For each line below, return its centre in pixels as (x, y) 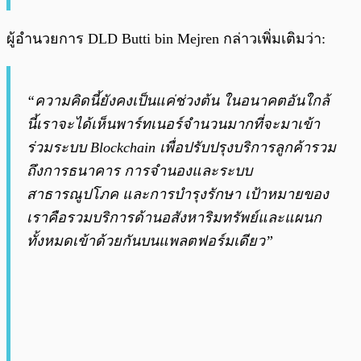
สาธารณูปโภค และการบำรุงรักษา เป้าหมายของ (178, 195)
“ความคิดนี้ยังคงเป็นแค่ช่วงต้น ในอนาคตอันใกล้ (178, 101)
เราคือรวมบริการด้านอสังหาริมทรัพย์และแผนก (174, 218)
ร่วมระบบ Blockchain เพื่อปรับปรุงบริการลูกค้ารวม (181, 148)
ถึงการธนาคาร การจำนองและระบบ (139, 171)
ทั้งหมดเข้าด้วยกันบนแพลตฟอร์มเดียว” (150, 241)
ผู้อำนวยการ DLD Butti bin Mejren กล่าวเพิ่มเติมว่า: (166, 39)
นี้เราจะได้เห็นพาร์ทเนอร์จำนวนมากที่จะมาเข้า (173, 124)
